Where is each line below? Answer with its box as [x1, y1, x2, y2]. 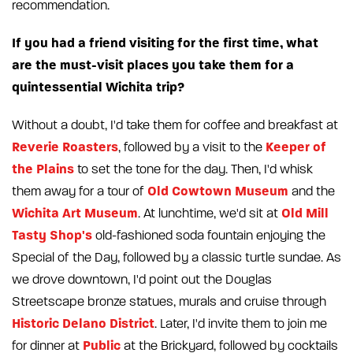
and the [288, 184, 335, 199]
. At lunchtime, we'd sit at [138, 206, 281, 221]
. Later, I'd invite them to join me [154, 316, 327, 331]
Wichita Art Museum [12, 205, 138, 221]
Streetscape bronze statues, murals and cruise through [12, 294, 326, 309]
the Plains [12, 161, 74, 176]
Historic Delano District [12, 315, 154, 331]
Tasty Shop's [12, 227, 92, 243]
